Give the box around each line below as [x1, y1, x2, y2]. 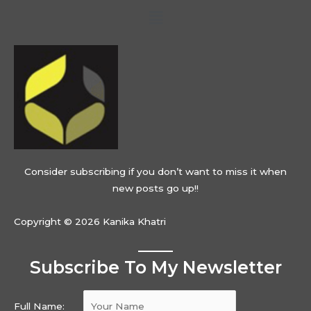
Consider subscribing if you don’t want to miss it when [24, 166, 287, 178]
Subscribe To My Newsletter [29, 257, 282, 278]
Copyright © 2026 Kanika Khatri [14, 216, 166, 228]
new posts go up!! [112, 183, 199, 194]
